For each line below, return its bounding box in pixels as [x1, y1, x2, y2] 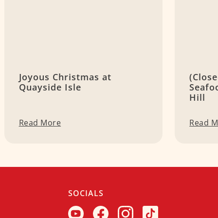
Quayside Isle [18, 81, 81, 93]
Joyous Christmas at [18, 71, 111, 83]
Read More [18, 117, 61, 128]
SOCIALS [68, 188, 104, 199]
